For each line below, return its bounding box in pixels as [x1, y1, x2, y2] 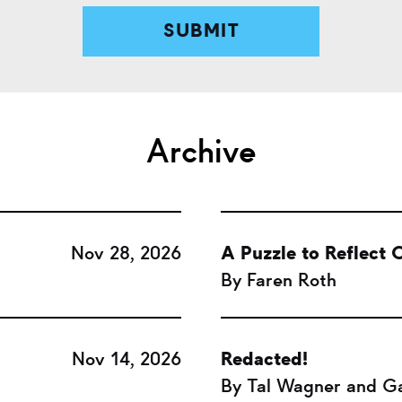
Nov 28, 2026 [70, 241, 181, 265]
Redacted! [221, 347, 309, 371]
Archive [145, 131, 257, 172]
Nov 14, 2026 [71, 347, 181, 371]
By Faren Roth [221, 268, 337, 292]
